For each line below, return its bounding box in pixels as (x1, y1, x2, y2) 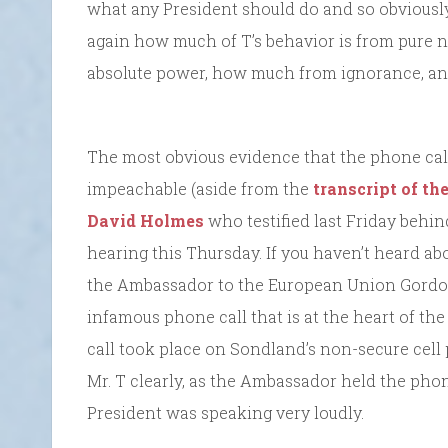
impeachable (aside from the (87, 177, 313, 199)
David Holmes (87, 209, 204, 231)
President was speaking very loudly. (87, 401, 364, 423)
